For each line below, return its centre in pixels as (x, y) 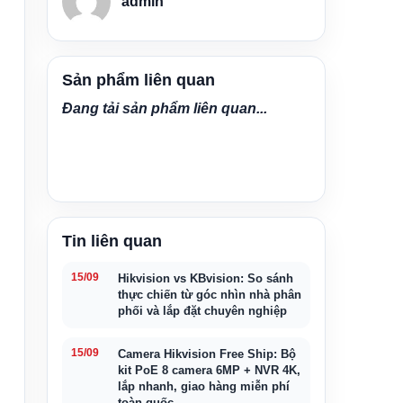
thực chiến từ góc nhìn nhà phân (210, 295)
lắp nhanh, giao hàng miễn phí (204, 386)
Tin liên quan (112, 241)
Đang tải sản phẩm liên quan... (165, 108)
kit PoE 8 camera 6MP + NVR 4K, (209, 370)
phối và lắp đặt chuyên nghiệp (202, 311)
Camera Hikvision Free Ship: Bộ (207, 354)
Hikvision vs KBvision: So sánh (206, 278)
